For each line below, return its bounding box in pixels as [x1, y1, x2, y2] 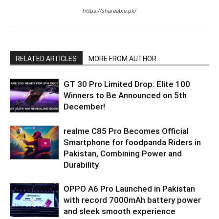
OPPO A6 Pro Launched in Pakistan [64, 184, 195, 194]
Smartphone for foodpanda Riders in [64, 137, 201, 148]
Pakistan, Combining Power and [64, 149, 182, 159]
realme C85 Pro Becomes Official [64, 126, 189, 136]
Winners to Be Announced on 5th [64, 90, 187, 101]
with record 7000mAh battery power [64, 195, 201, 205]
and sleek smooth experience [64, 206, 175, 217]
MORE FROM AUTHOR [88, 55, 156, 63]
